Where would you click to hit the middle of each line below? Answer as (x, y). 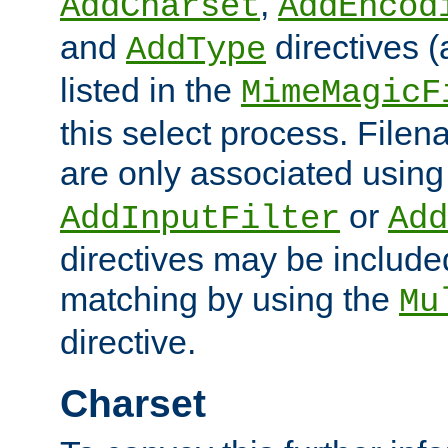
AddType (196, 49)
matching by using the (229, 298)
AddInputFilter (200, 218)
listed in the (150, 89)
